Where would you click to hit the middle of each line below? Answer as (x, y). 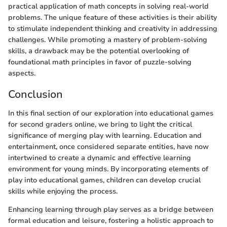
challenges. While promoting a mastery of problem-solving (108, 40)
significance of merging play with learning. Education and (105, 136)
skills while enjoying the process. (63, 192)
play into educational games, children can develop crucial (104, 180)
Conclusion (35, 94)
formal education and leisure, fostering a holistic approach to (111, 221)
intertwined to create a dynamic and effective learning (100, 158)
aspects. (22, 73)
